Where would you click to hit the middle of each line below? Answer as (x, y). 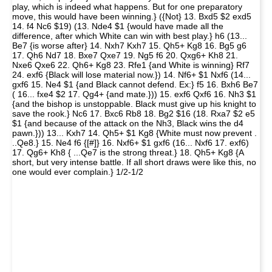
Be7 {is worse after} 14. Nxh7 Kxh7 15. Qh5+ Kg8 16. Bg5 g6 (129, 46)
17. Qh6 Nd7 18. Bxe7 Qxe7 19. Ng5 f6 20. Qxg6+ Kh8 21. (125, 55)
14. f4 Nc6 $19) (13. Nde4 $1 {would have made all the (118, 26)
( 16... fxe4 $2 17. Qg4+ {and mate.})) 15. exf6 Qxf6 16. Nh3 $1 (134, 94)
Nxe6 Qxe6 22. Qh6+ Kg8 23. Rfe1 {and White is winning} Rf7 (131, 65)
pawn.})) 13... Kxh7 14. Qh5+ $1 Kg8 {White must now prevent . (134, 133)
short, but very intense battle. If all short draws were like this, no (134, 162)
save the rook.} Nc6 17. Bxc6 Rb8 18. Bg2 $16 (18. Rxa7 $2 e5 (134, 114)
